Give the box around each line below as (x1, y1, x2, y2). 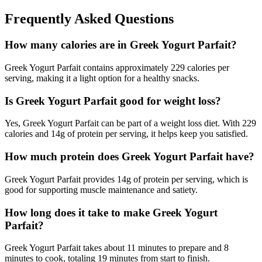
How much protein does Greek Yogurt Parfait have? (5, 150, 254, 163)
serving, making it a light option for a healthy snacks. (5, 73, 199, 84)
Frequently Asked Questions (5, 11, 174, 27)
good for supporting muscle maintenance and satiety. (5, 184, 198, 195)
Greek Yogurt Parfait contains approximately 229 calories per (5, 63, 229, 73)
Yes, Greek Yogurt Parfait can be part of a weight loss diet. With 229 (5, 118, 256, 129)
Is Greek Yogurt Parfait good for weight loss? (5, 94, 221, 107)
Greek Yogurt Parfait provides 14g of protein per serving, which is (5, 174, 248, 184)
